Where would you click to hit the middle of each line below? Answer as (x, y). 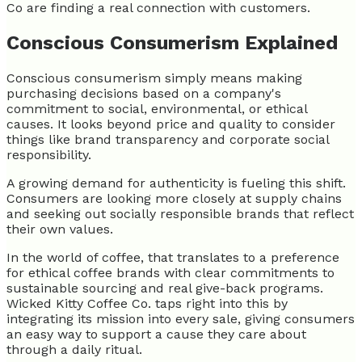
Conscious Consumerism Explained (172, 42)
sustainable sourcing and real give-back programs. (165, 288)
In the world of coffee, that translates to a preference (173, 257)
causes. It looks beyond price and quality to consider (171, 124)
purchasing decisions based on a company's (144, 93)
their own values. (62, 229)
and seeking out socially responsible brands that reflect (180, 213)
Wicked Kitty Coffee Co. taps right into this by (147, 303)
